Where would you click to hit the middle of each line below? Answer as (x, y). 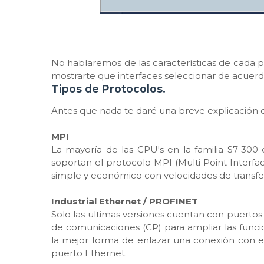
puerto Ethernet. (89, 253)
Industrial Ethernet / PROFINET (126, 201)
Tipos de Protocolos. (110, 89)
